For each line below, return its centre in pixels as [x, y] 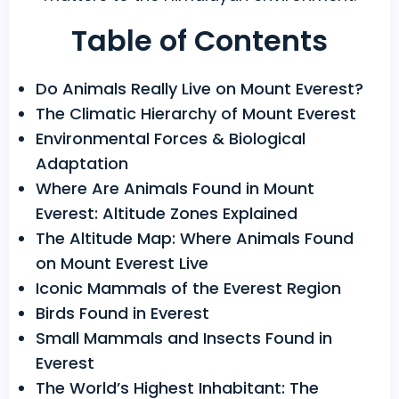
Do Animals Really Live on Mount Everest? [199, 89]
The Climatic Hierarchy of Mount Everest [196, 114]
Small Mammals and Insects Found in [184, 338]
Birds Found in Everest [122, 313]
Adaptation [82, 164]
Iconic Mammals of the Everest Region [188, 289]
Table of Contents [199, 41]
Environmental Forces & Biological [171, 139]
